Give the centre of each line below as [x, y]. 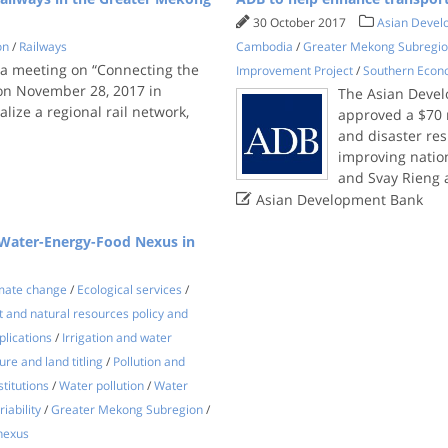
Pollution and [148, 361]
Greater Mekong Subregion [126, 409]
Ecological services [129, 289]
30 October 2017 [301, 22]
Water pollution [101, 385]
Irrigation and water [116, 337]
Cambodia [265, 46]
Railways [42, 46]
